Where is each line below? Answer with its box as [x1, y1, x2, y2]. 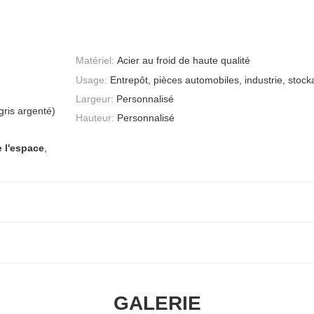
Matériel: [76, 55, 114, 67]
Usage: [76, 74, 107, 86]
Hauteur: [76, 112, 114, 124]
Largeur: [76, 93, 114, 104]
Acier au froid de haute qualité [117, 55, 250, 67]
